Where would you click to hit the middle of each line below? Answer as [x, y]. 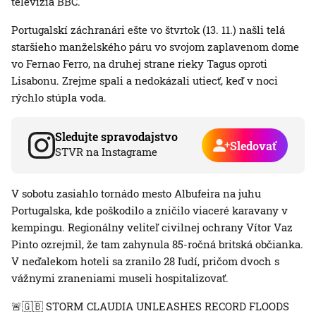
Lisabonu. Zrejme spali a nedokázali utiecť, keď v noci [145, 81]
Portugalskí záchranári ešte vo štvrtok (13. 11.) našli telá [148, 30]
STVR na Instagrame [106, 152]
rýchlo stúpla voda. [59, 98]
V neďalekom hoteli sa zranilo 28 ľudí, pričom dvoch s [145, 261]
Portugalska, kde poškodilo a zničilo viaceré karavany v [150, 211]
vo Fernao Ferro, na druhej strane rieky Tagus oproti [139, 64]
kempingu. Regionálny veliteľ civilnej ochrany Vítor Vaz [152, 227]
